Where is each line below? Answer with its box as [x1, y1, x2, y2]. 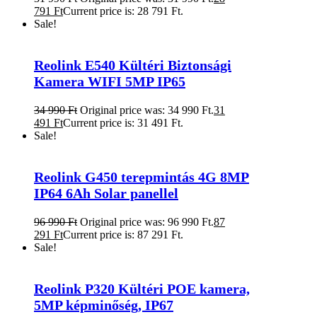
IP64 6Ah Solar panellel [34, 185, 178, 201]
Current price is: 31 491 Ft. [63, 116, 183, 129]
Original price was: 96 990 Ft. [80, 215, 214, 228]
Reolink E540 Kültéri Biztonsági [34, 57, 231, 73]
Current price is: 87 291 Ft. [63, 228, 183, 241]
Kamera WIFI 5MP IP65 [34, 73, 185, 89]
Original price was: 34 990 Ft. [80, 103, 214, 116]
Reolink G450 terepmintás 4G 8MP [34, 168, 249, 185]
